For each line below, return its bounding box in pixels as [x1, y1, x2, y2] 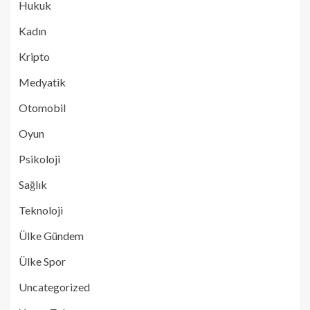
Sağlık [19, 177, 47, 191]
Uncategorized [19, 280, 90, 293]
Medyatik [19, 75, 66, 89]
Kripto [19, 49, 50, 63]
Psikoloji [19, 152, 60, 165]
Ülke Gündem [19, 228, 84, 242]
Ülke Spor [19, 254, 66, 268]
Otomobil [19, 100, 66, 114]
